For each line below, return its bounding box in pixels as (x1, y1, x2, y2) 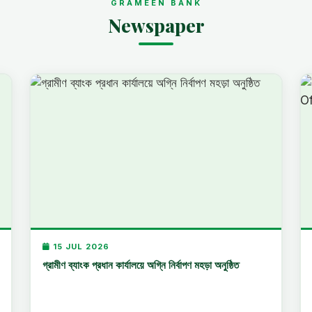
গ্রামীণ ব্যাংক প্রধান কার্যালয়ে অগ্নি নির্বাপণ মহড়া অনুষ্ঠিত (42, 257, 240, 272)
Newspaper (107, 13, 205, 38)
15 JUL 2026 (50, 241, 110, 251)
